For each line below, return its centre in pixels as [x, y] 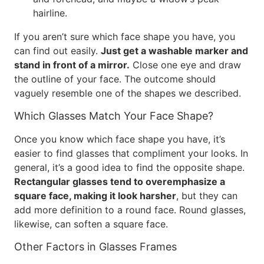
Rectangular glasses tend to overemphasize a [120, 181]
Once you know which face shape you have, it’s [120, 139]
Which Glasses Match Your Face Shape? [114, 116]
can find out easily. [57, 51]
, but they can [207, 196]
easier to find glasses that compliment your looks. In [131, 153]
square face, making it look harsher [95, 196]
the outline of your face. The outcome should [115, 79]
